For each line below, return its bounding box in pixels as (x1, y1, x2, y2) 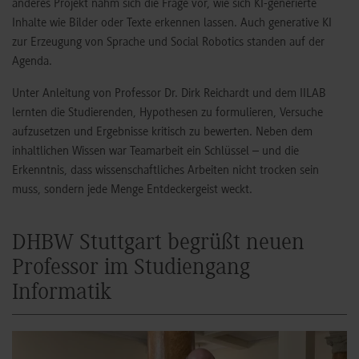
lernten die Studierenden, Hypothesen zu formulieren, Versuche (12, 107, 323, 120)
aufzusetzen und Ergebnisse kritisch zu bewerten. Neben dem (12, 126, 313, 139)
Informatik (12, 282, 111, 306)
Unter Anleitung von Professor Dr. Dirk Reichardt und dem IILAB (12, 87, 326, 101)
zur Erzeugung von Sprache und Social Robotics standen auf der (12, 36, 325, 50)
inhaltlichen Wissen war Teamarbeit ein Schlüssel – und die (12, 145, 299, 159)
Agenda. (12, 55, 52, 69)
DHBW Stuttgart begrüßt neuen (12, 232, 305, 256)
